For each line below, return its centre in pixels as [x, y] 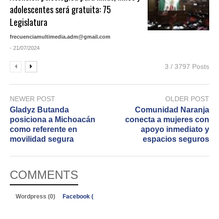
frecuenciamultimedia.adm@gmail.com [60, 37]
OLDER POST [187, 99]
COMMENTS [44, 175]
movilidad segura [42, 139]
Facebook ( [78, 197]
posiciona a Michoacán [53, 120]
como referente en [44, 130]
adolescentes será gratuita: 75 [61, 10]
